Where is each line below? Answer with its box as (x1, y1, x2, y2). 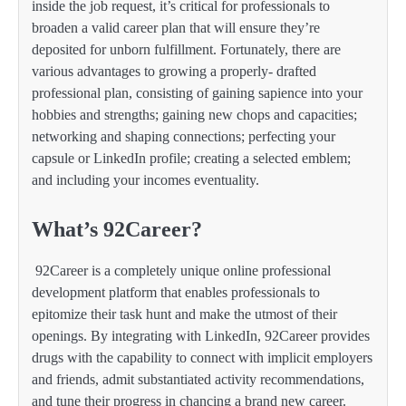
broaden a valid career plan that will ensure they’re (32, 20, 320, 36)
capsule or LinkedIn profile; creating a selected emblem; (32, 150, 351, 167)
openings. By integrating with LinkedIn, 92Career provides (32, 328, 370, 344)
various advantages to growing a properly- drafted (32, 63, 316, 80)
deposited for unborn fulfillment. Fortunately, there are (32, 42, 341, 58)
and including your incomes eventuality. (32, 172, 263, 188)
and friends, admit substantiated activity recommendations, (32, 372, 364, 388)
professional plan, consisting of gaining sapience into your (32, 85, 362, 101)
